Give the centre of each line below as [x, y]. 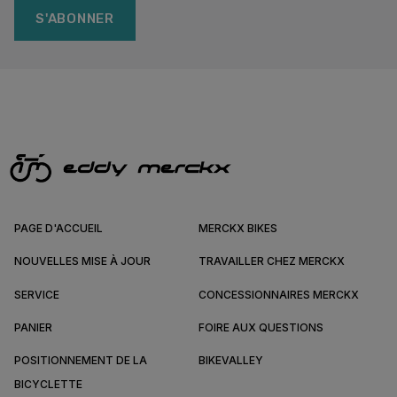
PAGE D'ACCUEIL [58, 228]
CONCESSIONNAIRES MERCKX [279, 294]
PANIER [33, 327]
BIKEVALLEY [231, 361]
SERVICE [37, 294]
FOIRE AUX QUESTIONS [261, 327]
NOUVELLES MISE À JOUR [82, 261]
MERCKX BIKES [238, 228]
